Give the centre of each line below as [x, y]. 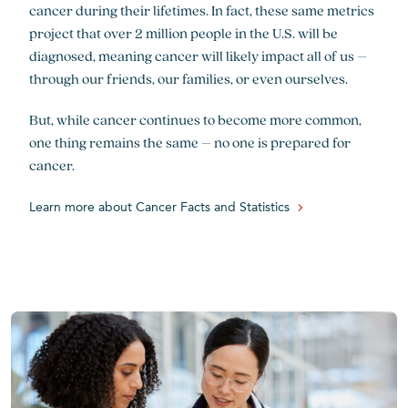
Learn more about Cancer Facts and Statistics [159, 208]
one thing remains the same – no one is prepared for [190, 143]
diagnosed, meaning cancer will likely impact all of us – [198, 56]
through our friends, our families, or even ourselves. [189, 79]
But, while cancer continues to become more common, [195, 120]
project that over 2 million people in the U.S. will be [184, 33]
